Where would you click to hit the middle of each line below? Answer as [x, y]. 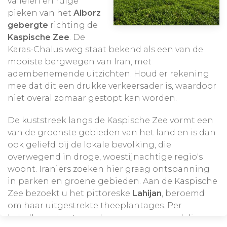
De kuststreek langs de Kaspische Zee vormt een [110, 120]
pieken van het [41, 13]
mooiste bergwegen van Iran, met [80, 61]
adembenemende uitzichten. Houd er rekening [108, 73]
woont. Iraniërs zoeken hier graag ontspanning [109, 169]
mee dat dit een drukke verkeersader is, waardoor [112, 86]
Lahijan [147, 193]
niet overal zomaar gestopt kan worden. [92, 98]
